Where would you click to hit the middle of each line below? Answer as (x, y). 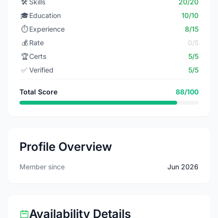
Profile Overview (66, 147)
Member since (42, 167)
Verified (41, 70)
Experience (47, 29)
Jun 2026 (183, 167)
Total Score (38, 92)
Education (45, 15)
